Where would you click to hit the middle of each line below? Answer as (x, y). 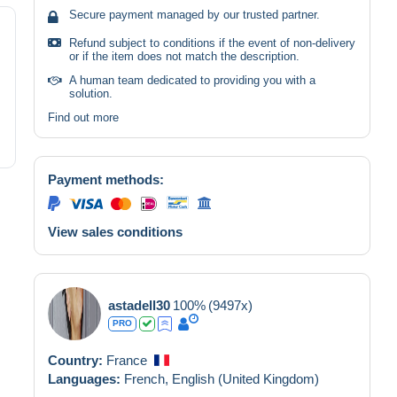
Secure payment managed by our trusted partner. (195, 14)
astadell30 (139, 305)
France (127, 360)
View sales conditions (115, 231)
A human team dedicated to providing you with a (192, 80)
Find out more (83, 117)
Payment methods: (106, 179)
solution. (91, 93)
